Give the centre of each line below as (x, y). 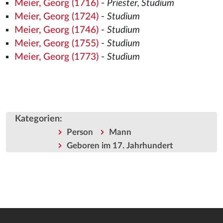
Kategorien (37, 118)
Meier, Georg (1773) (56, 57)
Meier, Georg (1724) (56, 17)
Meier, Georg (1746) (56, 30)
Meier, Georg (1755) (56, 44)
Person (80, 132)
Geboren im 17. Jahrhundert (119, 145)
